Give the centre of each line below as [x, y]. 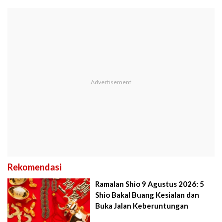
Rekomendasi [34, 167]
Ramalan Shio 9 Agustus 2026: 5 [150, 184]
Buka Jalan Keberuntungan [142, 205]
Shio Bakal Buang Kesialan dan [147, 194]
